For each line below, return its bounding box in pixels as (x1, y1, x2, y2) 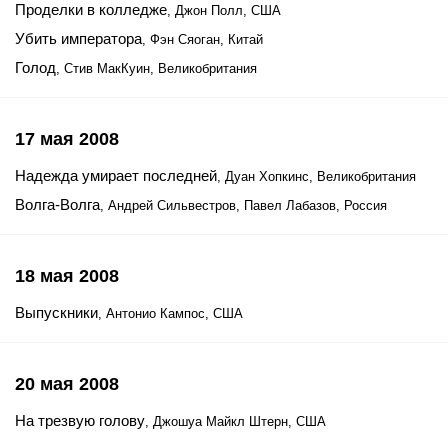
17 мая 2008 (15, 129, 119, 149)
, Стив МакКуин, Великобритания (56, 61, 257, 76)
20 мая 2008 (15, 374, 119, 394)
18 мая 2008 (15, 266, 119, 286)
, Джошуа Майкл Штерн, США (145, 414, 326, 429)
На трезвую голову (15, 412, 145, 429)
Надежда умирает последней (15, 167, 217, 184)
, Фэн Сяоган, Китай (142, 32, 263, 47)
